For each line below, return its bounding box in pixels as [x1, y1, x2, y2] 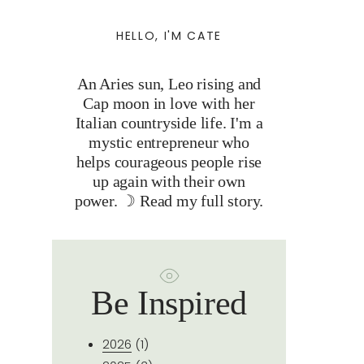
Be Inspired [91, 284, 247, 322]
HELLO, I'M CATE [115, 27, 223, 44]
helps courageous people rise [76, 152, 262, 171]
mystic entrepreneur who [89, 132, 249, 151]
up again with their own [93, 171, 245, 190]
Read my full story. [140, 191, 264, 210]
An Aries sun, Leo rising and [76, 74, 262, 93]
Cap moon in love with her [83, 93, 255, 112]
